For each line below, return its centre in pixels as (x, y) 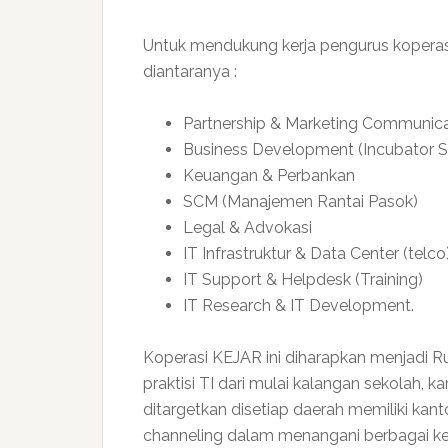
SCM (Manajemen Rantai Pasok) (300, 201)
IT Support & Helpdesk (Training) (303, 279)
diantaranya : (190, 71)
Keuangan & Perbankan (269, 175)
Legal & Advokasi (247, 227)
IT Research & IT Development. (298, 305)
